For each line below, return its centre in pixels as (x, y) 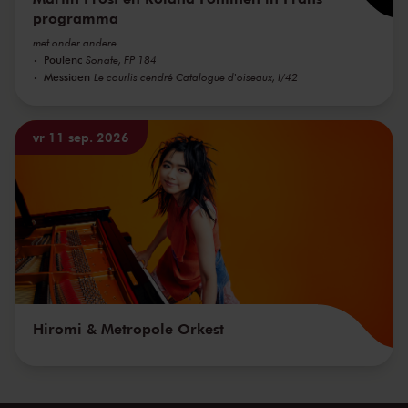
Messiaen (67, 77)
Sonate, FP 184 (121, 60)
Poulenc (63, 60)
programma (76, 18)
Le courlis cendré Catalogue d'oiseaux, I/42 (196, 77)
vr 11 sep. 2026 (81, 138)
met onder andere (75, 43)
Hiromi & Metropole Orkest (128, 328)
